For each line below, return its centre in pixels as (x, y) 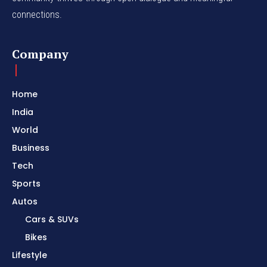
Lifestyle (30, 255)
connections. (37, 15)
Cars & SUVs (52, 220)
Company (40, 54)
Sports (26, 184)
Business (31, 148)
